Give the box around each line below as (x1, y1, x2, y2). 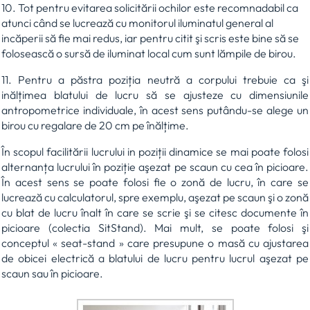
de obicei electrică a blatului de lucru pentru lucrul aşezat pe (1, 250, 309, 265)
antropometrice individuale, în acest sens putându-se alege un (1, 102, 309, 117)
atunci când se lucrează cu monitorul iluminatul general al (1, 15, 273, 30)
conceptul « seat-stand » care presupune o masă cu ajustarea (1, 235, 309, 250)
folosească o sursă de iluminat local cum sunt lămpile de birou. (1, 46, 296, 60)
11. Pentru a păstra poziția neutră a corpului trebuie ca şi (1, 72, 309, 86)
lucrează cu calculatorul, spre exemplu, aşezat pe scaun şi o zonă (1, 190, 309, 204)
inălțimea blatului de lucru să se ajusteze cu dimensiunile (1, 87, 309, 102)
